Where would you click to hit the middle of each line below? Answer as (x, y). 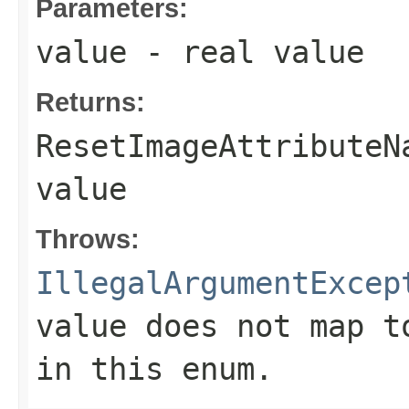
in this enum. (154, 369)
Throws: (88, 239)
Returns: (90, 102)
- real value (246, 52)
